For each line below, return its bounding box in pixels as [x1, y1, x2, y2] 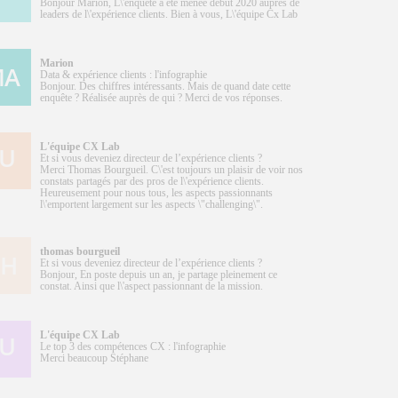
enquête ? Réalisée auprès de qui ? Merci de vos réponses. [40, 92, 283, 105]
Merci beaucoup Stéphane [40, 352, 148, 365]
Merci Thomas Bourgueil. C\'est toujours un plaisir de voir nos [40, 163, 303, 177]
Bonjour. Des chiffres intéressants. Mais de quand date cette [40, 80, 291, 93]
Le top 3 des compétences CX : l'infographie [40, 340, 226, 354]
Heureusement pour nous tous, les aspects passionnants [40, 187, 273, 200]
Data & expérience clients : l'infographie [40, 68, 207, 82]
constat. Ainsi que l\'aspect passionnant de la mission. [40, 280, 263, 293]
